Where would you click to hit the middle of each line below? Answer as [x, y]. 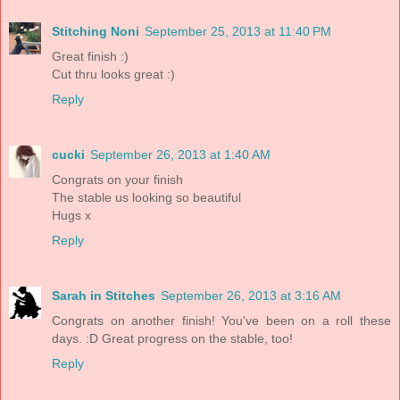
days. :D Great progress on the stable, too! [172, 339]
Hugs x [71, 216]
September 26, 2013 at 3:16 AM [251, 296]
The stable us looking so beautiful [146, 198]
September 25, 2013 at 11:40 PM [238, 32]
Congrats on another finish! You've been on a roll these [221, 321]
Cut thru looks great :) [113, 75]
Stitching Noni [96, 32]
